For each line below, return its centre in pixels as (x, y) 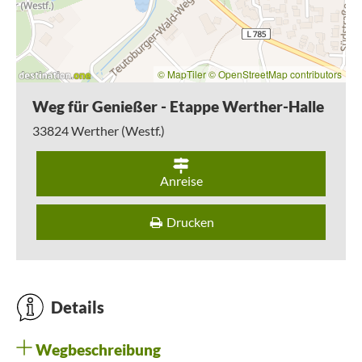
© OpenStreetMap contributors (275, 74)
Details (76, 307)
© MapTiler (182, 74)
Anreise (181, 181)
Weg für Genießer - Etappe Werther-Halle (178, 106)
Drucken (191, 222)
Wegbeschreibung (97, 350)
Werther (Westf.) (118, 130)
